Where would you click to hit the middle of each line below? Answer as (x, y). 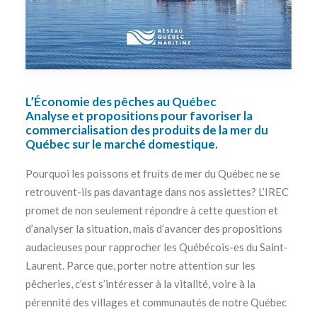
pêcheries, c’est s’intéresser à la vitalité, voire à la (140, 284)
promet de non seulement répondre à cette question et (152, 210)
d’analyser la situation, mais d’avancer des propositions (154, 229)
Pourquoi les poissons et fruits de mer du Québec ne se (153, 173)
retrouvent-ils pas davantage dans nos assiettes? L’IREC (157, 192)
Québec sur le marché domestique (120, 144)
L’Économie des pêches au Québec (121, 102)
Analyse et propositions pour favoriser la (139, 116)
